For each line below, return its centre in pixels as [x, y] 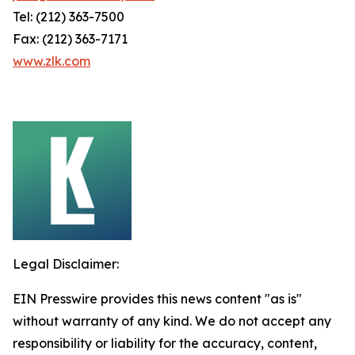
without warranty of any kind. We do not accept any [172, 321]
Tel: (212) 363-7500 [69, 17]
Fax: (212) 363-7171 [70, 39]
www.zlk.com [52, 61]
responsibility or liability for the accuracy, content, [165, 343]
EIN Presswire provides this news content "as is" [157, 299]
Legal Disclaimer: [66, 264]
